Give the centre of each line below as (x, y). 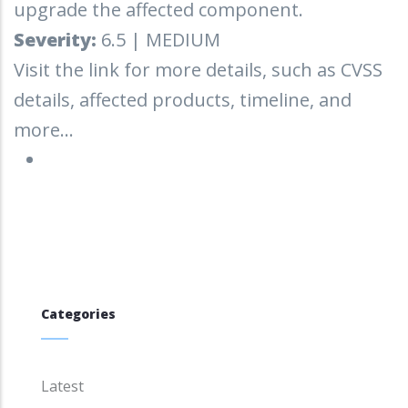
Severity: (55, 39)
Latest (62, 386)
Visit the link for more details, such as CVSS (198, 69)
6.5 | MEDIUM (158, 39)
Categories (78, 313)
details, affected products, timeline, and (183, 99)
